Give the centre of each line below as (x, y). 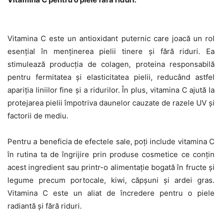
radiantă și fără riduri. (45, 206)
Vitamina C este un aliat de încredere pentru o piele (111, 193)
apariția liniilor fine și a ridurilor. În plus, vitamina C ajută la (111, 90)
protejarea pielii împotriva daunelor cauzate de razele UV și (111, 103)
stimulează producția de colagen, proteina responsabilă (111, 64)
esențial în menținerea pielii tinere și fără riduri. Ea (111, 51)
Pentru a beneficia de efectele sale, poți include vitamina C (111, 141)
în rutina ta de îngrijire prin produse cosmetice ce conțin (111, 154)
